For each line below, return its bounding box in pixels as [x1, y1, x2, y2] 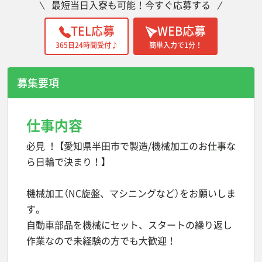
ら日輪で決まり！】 [26, 154, 106, 168]
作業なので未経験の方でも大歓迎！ [26, 233, 176, 247]
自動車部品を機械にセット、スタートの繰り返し [26, 218, 232, 232]
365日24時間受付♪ [55, 39, 118, 50]
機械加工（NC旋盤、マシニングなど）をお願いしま [26, 186, 236, 200]
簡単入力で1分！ [149, 39, 202, 50]
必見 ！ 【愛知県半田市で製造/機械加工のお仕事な [26, 139, 236, 153]
